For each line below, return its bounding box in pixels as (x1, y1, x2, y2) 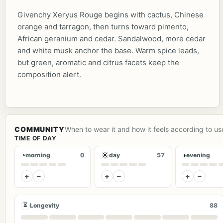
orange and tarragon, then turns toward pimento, (17, 21, 189, 31)
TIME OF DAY (14, 134, 57, 142)
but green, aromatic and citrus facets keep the (17, 57, 179, 67)
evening (186, 151, 210, 159)
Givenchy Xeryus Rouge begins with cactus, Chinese (17, 9, 204, 19)
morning (25, 151, 50, 159)
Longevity (30, 202, 59, 209)
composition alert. (17, 69, 81, 79)
